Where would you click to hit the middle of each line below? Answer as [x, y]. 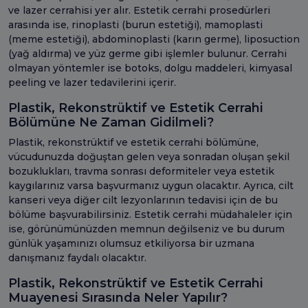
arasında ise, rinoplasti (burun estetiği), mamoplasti [135, 24]
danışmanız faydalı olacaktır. [77, 257]
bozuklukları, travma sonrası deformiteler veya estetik [141, 171]
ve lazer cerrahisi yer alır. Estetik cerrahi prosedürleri [139, 10]
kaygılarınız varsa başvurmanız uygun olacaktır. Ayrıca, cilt [151, 185]
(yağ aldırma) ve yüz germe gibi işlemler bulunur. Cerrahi [147, 53]
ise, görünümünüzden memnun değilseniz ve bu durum [146, 229]
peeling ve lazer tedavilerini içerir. [92, 82]
